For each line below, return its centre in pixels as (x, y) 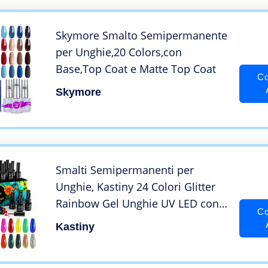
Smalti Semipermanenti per (125, 170)
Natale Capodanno (103, 253)
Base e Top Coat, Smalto (117, 220)
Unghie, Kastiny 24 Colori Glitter (135, 186)
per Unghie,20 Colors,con (119, 52)
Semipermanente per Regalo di (134, 237)
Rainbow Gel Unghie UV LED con (137, 203)
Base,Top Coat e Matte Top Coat (136, 68)
